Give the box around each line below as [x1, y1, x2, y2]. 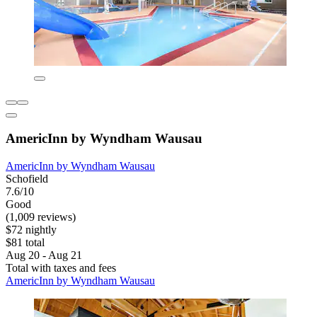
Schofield [6, 173, 48, 185]
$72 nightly [6, 224, 57, 236]
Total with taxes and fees [6, 262, 116, 275]
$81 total [6, 236, 45, 249]
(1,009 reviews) [6, 211, 76, 224]
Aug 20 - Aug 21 [6, 249, 82, 262]
